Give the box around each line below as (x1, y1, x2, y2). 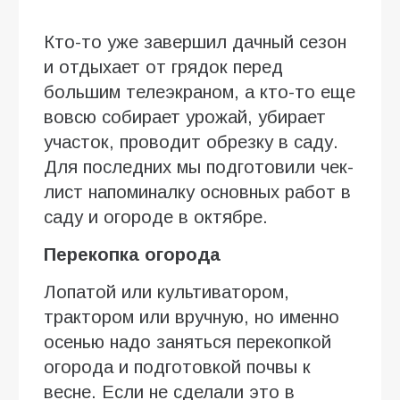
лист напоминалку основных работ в (44, 181, 351, 202)
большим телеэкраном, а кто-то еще (44, 81, 355, 102)
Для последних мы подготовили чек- (44, 156, 354, 177)
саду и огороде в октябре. (44, 206, 268, 227)
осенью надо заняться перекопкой (44, 331, 331, 352)
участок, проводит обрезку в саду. (44, 131, 338, 152)
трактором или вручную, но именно (44, 306, 339, 327)
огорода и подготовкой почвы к (44, 356, 311, 377)
